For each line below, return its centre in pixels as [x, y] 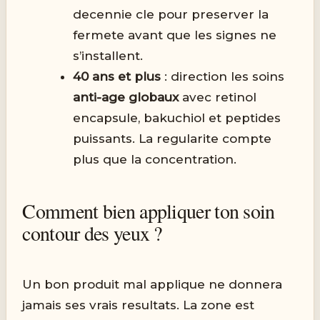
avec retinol [218, 97]
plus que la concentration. [155, 160]
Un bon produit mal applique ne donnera [152, 285]
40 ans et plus [117, 77]
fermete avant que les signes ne [175, 35]
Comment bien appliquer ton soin [149, 211]
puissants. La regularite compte [172, 139]
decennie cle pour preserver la [171, 15]
